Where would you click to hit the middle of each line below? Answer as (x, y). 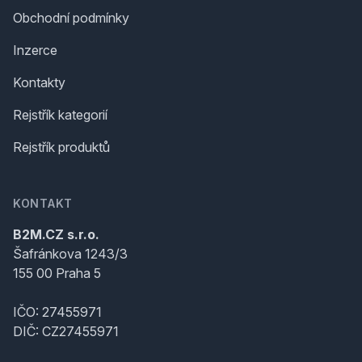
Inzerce (35, 50)
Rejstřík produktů (61, 147)
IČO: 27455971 (57, 311)
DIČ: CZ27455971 (66, 331)
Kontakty (39, 82)
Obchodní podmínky (71, 17)
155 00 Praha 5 (57, 273)
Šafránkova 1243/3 (70, 253)
